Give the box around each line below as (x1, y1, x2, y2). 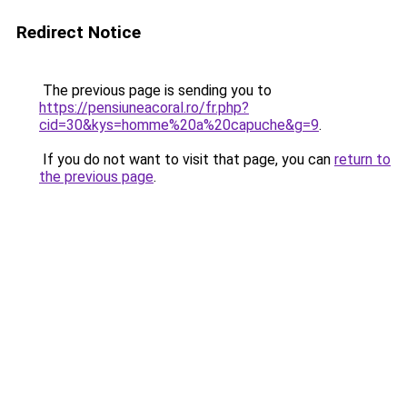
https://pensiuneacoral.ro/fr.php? (39, 99, 249, 116)
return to (334, 151, 391, 168)
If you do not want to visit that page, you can (39, 151, 334, 168)
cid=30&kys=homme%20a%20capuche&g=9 (39, 116, 319, 134)
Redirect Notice (16, 22, 141, 43)
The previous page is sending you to (39, 82, 272, 99)
